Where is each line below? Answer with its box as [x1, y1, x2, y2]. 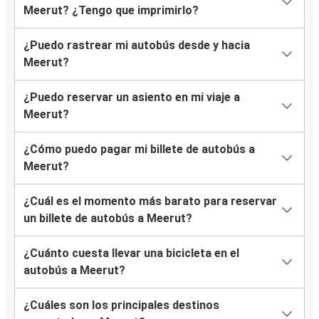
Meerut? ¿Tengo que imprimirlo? [23, 4, 199, 18]
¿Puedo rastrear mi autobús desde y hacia [23, 38, 250, 53]
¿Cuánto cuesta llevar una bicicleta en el [23, 246, 239, 261]
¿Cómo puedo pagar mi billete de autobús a [23, 142, 255, 157]
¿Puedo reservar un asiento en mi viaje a [23, 90, 240, 105]
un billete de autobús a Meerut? [23, 211, 192, 226]
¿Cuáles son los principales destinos [23, 298, 219, 313]
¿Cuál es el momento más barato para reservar [23, 194, 277, 209]
